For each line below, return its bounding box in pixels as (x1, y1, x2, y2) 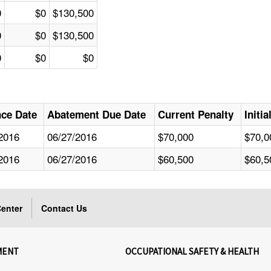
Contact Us (41, 202, 88, 215)
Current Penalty (158, 107, 234, 122)
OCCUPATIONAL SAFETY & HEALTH (125, 246, 260, 258)
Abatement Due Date (47, 107, 146, 122)
